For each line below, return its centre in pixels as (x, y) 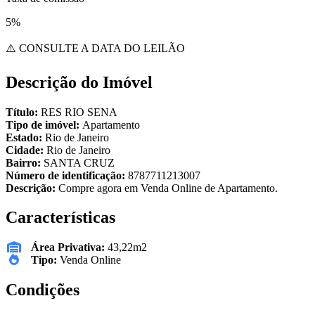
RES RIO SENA (79, 112)
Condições (43, 290)
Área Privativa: (68, 247)
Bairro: (25, 162)
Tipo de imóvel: (44, 124)
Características (60, 218)
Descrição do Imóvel (79, 82)
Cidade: (26, 150)
